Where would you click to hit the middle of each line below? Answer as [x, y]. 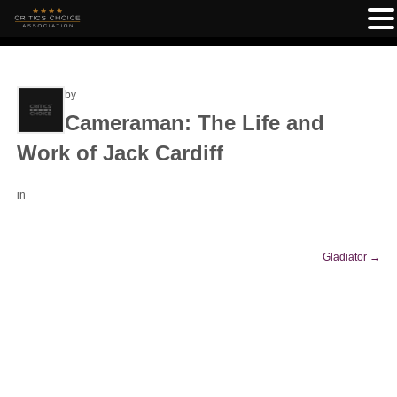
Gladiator [346, 257]
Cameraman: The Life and [195, 123]
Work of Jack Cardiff [120, 153]
